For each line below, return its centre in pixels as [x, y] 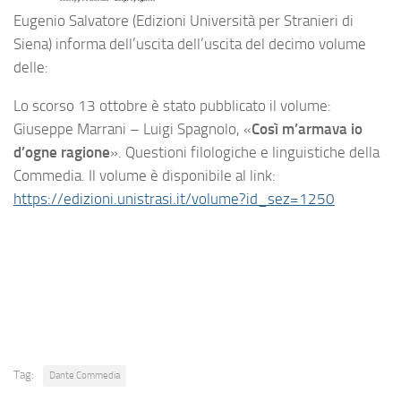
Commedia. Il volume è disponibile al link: [145, 176]
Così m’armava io [307, 129]
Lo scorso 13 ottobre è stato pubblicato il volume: [172, 106]
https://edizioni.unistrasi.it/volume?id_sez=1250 [174, 199]
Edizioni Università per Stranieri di [245, 21]
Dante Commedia [85, 376]
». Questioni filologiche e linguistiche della [245, 153]
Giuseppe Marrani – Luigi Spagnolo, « [132, 129]
